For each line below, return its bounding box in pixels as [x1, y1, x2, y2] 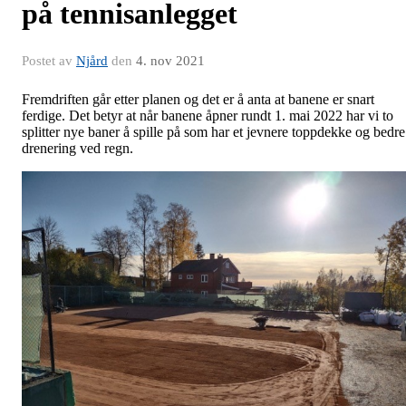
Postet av [22, 53, 76, 68]
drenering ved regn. [22, 140, 133, 156]
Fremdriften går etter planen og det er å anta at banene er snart [22, 92, 374, 107]
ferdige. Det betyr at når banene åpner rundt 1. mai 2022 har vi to [22, 108, 393, 123]
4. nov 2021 [136, 53, 205, 68]
